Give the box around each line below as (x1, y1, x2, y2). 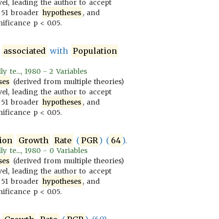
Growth (18, 135, 48, 145)
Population (72, 46, 117, 56)
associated (3, 46, 45, 56)
